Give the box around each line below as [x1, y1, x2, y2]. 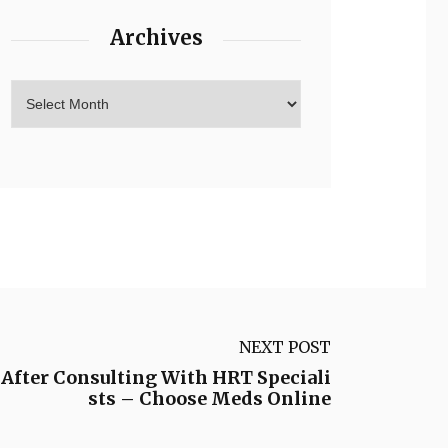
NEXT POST [239, 337, 331, 357]
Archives [109, 25, 203, 50]
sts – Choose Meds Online [88, 387, 331, 410]
